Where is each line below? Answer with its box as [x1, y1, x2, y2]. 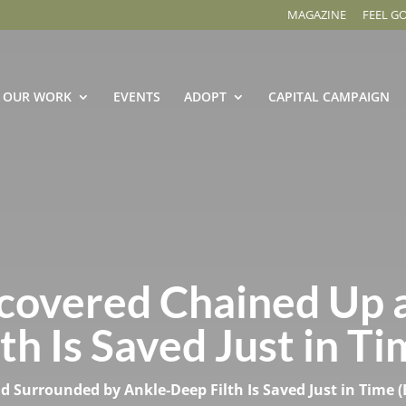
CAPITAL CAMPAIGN [268, 87, 390, 105]
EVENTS [113, 87, 160, 105]
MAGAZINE [287, 5, 346, 23]
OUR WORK [3, 87, 72, 105]
